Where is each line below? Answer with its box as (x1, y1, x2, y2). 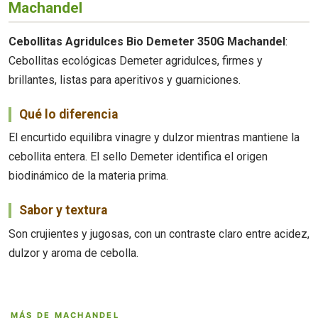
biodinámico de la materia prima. (9, 169, 168, 183)
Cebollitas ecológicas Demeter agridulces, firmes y (9, 53, 263, 67)
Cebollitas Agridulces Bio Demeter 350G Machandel (9, 34, 285, 48)
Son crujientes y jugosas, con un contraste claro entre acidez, (9, 226, 309, 241)
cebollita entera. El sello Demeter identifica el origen (9, 150, 268, 164)
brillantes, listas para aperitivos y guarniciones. (9, 72, 241, 87)
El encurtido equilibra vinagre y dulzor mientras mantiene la (9, 131, 300, 145)
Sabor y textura (18, 202, 107, 217)
